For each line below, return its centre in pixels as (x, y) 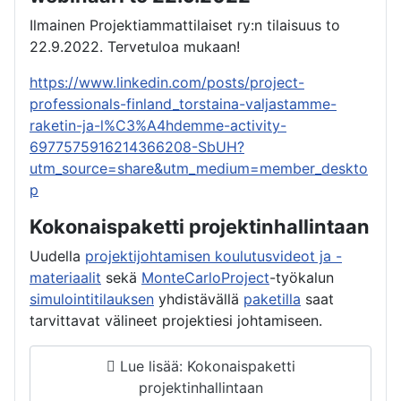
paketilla (272, 299)
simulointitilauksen (92, 299)
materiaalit (65, 277)
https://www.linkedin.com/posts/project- (167, 82)
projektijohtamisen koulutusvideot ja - (213, 256)
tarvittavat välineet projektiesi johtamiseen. (176, 320)
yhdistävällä (199, 299)
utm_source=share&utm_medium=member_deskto (199, 168)
